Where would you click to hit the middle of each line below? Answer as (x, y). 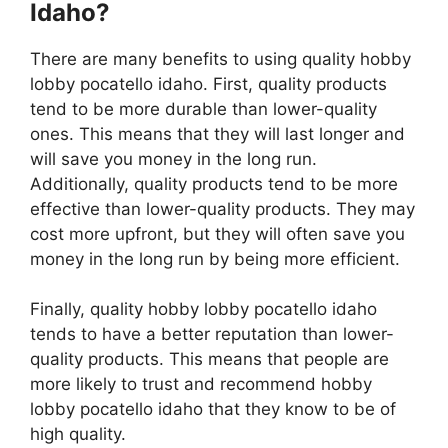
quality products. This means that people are (209, 359)
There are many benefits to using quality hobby (220, 58)
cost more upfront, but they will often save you (217, 233)
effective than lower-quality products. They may (222, 208)
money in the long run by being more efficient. (215, 258)
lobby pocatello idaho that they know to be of (213, 409)
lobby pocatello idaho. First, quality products (208, 83)
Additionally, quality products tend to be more (214, 183)
